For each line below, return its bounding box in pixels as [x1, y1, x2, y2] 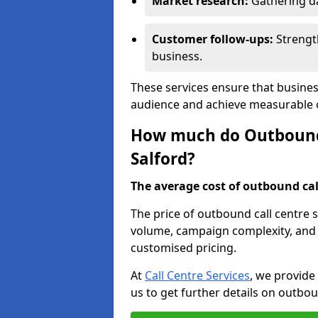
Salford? [131, 148, 195, 170]
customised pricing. [131, 240, 236, 256]
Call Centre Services [145, 268, 250, 283]
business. [152, 48, 202, 64]
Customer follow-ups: [152, 31, 276, 47]
